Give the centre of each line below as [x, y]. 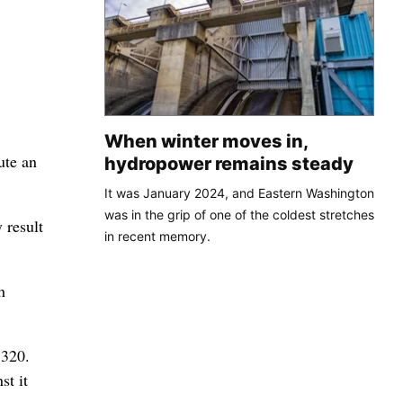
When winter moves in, [206, 141]
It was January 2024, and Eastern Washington [239, 193]
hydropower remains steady [229, 163]
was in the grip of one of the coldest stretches [239, 214]
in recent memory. [157, 236]
